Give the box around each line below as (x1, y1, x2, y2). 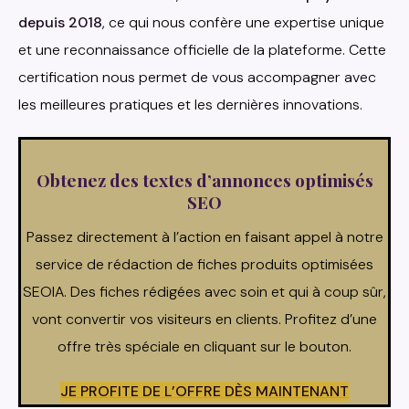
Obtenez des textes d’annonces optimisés (36, 168, 373, 193)
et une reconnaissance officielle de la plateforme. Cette (18, 40, 386, 60)
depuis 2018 (18, 13, 102, 33)
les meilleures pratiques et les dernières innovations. (18, 95, 362, 115)
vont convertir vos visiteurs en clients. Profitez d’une (32, 309, 377, 330)
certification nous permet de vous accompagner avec (18, 68, 376, 88)
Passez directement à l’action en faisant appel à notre (26, 227, 383, 247)
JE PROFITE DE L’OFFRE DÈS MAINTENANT (60, 382, 349, 402)
